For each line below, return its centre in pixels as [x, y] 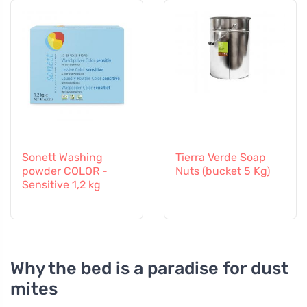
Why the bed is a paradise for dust [149, 268]
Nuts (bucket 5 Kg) [223, 171]
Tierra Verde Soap [221, 158]
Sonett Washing [62, 158]
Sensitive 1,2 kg [61, 185]
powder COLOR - [65, 171]
